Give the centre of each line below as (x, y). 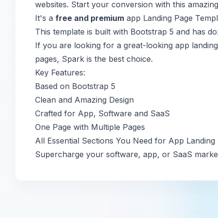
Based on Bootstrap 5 (75, 86)
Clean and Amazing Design (84, 100)
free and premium (90, 18)
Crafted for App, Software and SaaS (102, 113)
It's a (45, 18)
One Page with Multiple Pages (90, 127)
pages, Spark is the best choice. (94, 59)
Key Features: (60, 73)
